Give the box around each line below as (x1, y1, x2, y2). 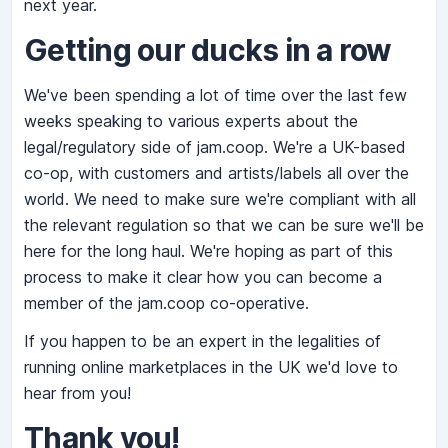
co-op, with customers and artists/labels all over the (24, 163, 409, 184)
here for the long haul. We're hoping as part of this (24, 241, 393, 262)
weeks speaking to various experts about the (24, 111, 358, 132)
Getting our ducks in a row (24, 32, 392, 69)
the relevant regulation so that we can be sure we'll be (24, 215, 424, 236)
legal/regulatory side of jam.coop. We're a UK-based (24, 137, 406, 158)
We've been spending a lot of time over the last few (24, 85, 407, 106)
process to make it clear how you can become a (24, 267, 382, 288)
